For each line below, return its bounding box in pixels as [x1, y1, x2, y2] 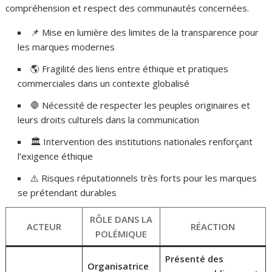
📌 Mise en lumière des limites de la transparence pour [30, 25, 259, 38]
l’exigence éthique [18, 149, 93, 162]
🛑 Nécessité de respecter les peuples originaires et [30, 98, 251, 111]
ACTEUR [27, 220, 62, 233]
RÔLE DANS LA [90, 212, 153, 225]
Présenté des [165, 252, 223, 265]
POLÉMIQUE [95, 227, 148, 240]
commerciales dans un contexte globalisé [18, 76, 190, 89]
